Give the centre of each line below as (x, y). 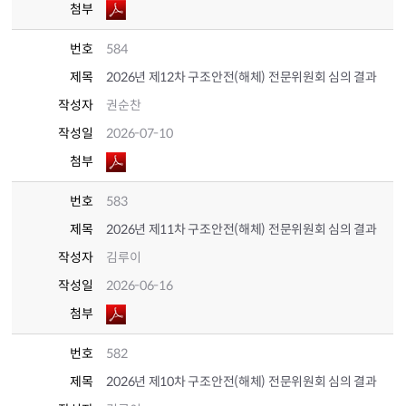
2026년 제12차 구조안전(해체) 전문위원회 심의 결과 (242, 77)
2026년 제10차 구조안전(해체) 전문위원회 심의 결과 (242, 382)
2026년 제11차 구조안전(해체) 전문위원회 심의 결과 (242, 229)
